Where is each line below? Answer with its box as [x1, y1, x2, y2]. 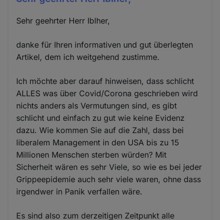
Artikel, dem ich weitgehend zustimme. [16, 52, 160, 62]
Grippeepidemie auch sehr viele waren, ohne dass [16, 174, 201, 185]
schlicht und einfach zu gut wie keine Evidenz [16, 113, 185, 123]
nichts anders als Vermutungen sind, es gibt [16, 101, 177, 111]
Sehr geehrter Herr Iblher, [16, 16, 110, 26]
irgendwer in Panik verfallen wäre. [16, 187, 143, 197]
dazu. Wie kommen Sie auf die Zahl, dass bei [16, 125, 184, 136]
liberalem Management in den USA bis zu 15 [16, 137, 180, 148]
